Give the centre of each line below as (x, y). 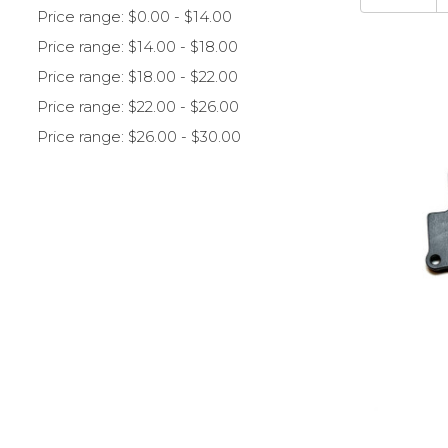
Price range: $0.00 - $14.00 (134, 16)
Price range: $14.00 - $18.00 (137, 46)
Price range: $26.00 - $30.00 (139, 136)
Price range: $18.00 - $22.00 (137, 76)
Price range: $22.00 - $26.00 (138, 106)
